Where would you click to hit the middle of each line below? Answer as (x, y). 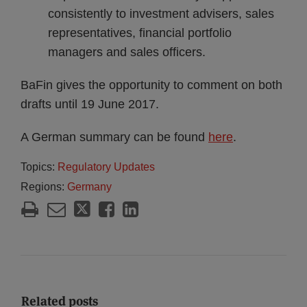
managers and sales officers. (127, 52)
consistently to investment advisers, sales (161, 14)
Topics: (39, 167)
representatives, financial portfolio (140, 33)
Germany (89, 187)
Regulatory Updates (106, 167)
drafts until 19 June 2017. (90, 104)
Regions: (44, 187)
